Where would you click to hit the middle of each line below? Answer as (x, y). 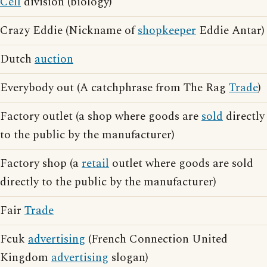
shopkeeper (167, 31)
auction (54, 59)
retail (95, 164)
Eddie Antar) (230, 31)
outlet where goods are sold (181, 164)
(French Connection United (156, 239)
